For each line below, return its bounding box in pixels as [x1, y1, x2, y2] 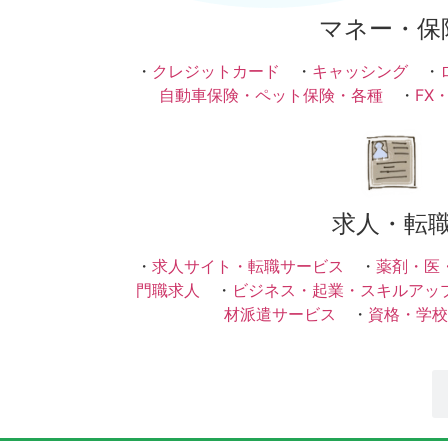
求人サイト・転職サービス [152, 255, 344, 276]
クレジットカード [152, 61, 280, 82]
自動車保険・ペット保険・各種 [158, 85, 383, 106]
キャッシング [312, 61, 408, 82]
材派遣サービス [224, 303, 336, 324]
